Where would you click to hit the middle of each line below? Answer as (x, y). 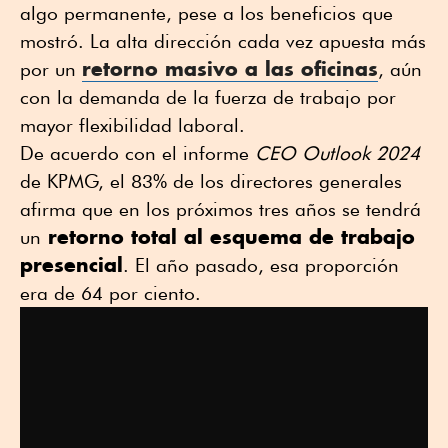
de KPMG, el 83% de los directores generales (211, 180)
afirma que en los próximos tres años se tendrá (220, 208)
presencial (71, 264)
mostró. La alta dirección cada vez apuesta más (223, 40)
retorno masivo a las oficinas (230, 68)
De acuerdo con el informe (137, 152)
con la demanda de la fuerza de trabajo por (208, 96)
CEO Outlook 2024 (337, 152)
